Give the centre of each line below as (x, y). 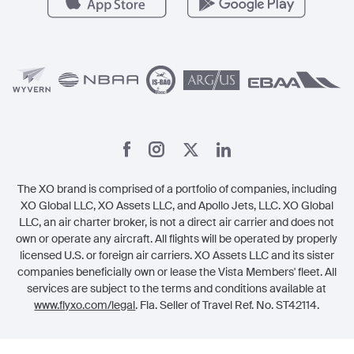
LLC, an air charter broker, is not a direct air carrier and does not (177, 222)
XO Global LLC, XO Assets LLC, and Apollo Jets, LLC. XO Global (177, 205)
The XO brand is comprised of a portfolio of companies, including (177, 189)
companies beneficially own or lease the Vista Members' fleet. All (177, 272)
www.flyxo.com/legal (85, 305)
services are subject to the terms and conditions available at (177, 288)
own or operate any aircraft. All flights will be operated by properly (177, 239)
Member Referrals (65, 53)
